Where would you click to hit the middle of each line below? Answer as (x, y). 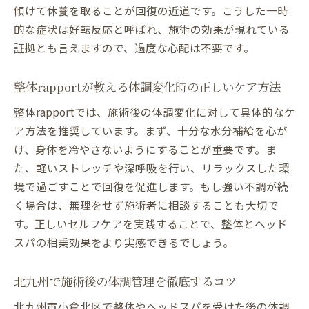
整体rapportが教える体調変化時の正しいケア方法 (147, 87)
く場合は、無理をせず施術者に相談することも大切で (146, 205)
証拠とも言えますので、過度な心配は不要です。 (134, 48)
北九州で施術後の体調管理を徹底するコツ (125, 281)
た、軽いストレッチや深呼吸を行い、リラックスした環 (152, 168)
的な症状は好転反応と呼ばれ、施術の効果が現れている (152, 29)
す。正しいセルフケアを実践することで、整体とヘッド (151, 224)
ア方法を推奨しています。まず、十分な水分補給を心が (151, 131)
